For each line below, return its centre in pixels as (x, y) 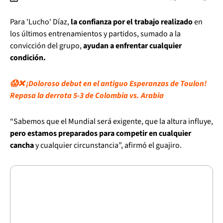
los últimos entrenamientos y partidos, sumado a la (95, 34)
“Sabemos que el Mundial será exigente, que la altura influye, (111, 122)
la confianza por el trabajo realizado (132, 22)
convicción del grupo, (47, 46)
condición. (28, 58)
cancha (22, 146)
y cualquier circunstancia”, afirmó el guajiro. (108, 146)
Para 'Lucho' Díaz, (40, 22)
